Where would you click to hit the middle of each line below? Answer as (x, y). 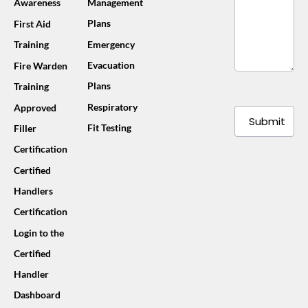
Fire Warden (41, 66)
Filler (25, 128)
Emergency (111, 44)
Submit (267, 122)
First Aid (32, 24)
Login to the (39, 233)
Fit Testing (109, 128)
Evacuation (111, 65)
